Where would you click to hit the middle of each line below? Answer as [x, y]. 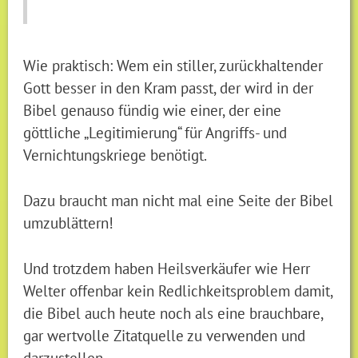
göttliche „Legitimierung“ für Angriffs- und [155, 133]
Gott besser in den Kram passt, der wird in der [169, 88]
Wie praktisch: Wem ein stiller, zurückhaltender [173, 66]
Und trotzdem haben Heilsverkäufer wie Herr [167, 268]
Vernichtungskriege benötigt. [115, 155]
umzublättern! [69, 223]
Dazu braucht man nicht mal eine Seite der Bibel [179, 201]
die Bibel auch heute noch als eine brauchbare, [173, 312]
